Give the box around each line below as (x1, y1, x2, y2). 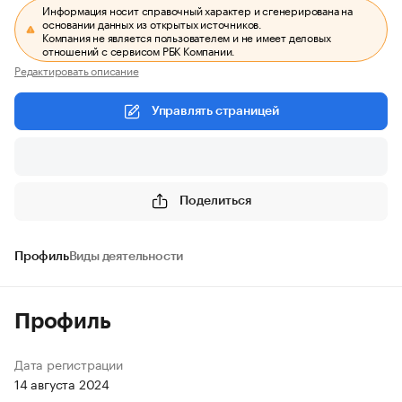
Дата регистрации (14, 354, 123, 373)
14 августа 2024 (14, 373, 109, 393)
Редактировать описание (14, 61, 139, 78)
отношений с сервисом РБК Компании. (42, 41, 236, 58)
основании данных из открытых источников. (42, 14, 263, 31)
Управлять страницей (151, 105, 280, 118)
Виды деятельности (68, 250, 184, 263)
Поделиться (179, 194, 251, 207)
